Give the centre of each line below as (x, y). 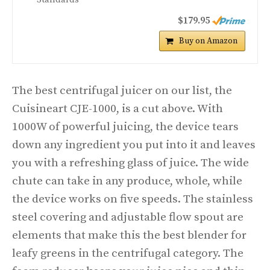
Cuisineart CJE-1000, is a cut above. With (118, 109)
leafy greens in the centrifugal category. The (128, 254)
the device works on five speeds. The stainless (133, 199)
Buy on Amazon (208, 41)
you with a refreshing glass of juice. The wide (130, 163)
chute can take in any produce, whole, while (127, 181)
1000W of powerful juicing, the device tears (125, 127)
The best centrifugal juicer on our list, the (122, 91)
